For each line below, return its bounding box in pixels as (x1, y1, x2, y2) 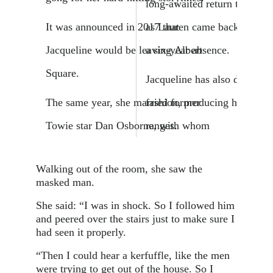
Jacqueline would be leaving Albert (45, 43, 202, 56)
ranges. (145, 119, 177, 132)
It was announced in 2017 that (45, 20, 179, 33)
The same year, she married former (45, 96, 200, 108)
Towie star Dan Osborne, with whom (45, 119, 210, 132)
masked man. (35, 175, 94, 188)
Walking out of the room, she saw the (35, 162, 202, 175)
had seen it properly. (35, 225, 126, 238)
